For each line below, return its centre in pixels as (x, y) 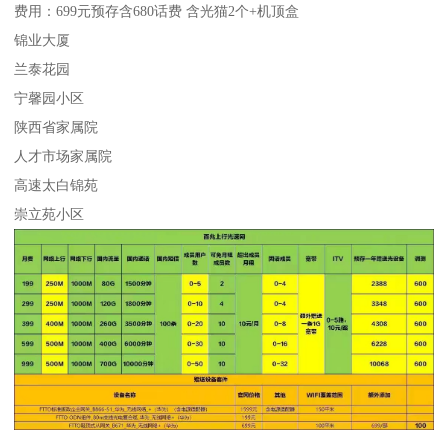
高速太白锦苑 (56, 184)
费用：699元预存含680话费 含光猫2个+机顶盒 (159, 10)
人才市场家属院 (63, 155)
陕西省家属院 (56, 126)
